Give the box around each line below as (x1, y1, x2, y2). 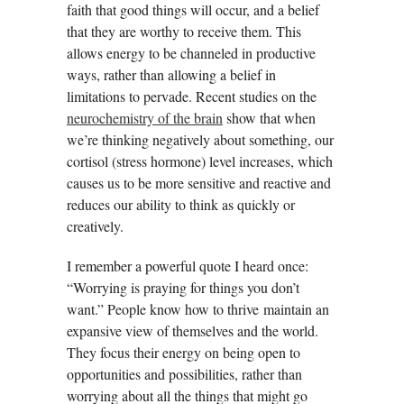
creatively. (67, 216, 124, 235)
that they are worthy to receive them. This (67, 21, 301, 41)
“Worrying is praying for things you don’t (67, 277, 299, 297)
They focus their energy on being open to (67, 342, 300, 362)
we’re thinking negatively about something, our (67, 129, 334, 149)
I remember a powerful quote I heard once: (67, 255, 308, 275)
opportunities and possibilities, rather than (67, 363, 302, 383)
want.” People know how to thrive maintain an (67, 298, 329, 318)
